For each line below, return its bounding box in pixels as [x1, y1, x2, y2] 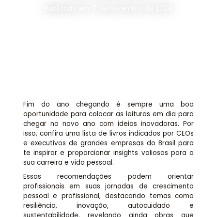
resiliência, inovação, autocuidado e [23, 201, 194, 210]
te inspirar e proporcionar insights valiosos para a [23, 148, 194, 158]
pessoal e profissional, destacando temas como [23, 191, 194, 201]
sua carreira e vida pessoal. [23, 158, 114, 168]
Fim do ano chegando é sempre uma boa [23, 100, 194, 109]
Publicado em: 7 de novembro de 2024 [45, 4, 172, 14]
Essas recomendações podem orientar [23, 171, 194, 181]
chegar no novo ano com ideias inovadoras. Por [23, 119, 194, 129]
